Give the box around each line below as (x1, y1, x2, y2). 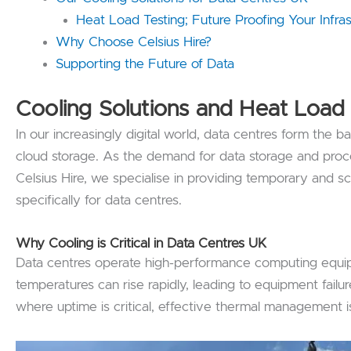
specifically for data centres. (16, 193, 182, 207)
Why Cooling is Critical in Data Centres (16, 236, 244, 250)
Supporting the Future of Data (56, 57, 234, 71)
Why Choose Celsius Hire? (56, 35, 212, 49)
